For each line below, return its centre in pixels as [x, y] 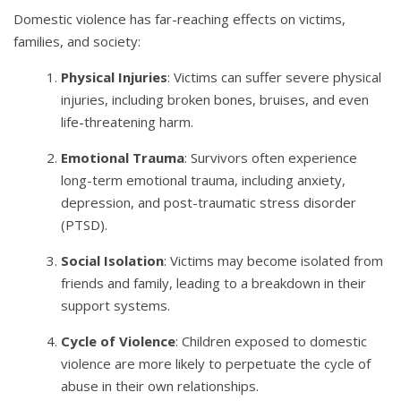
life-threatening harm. [128, 121]
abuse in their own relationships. [160, 385]
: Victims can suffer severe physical [275, 77]
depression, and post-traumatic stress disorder [209, 202]
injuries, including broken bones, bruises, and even [215, 99]
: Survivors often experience [271, 157]
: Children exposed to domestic [272, 341]
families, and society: [77, 41]
